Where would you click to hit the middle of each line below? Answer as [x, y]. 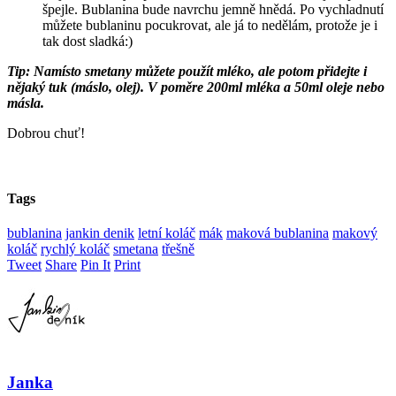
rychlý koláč [75, 248]
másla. [26, 103]
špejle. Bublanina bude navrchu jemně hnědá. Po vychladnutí [213, 10]
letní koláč [167, 232]
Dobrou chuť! [46, 133]
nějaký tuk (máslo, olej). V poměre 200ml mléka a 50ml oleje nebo [196, 88]
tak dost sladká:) [88, 42]
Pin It [95, 264]
